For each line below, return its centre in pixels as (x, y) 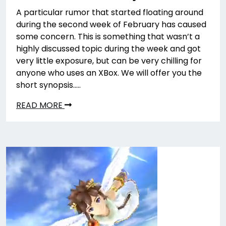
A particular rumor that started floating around (110, 13)
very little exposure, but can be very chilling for (109, 61)
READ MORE (40, 105)
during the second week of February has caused (111, 25)
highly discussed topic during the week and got (108, 49)
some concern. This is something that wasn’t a (108, 37)
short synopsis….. (48, 85)
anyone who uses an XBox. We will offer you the (109, 73)
